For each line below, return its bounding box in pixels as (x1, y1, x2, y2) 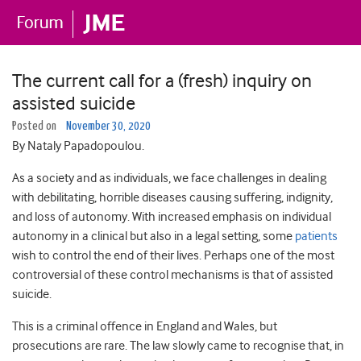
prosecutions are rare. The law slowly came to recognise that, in (12, 338, 344, 353)
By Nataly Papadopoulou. (12, 139, 144, 153)
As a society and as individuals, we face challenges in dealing (12, 171, 326, 185)
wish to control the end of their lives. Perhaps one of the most (12, 248, 334, 263)
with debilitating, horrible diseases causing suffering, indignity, (12, 190, 333, 205)
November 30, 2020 (66, 120, 151, 132)
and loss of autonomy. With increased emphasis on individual (12, 210, 331, 224)
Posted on (12, 120, 59, 132)
